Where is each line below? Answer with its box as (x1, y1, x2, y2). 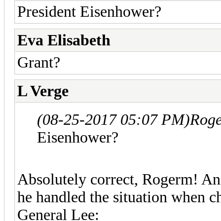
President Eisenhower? (17, 2, 161, 20)
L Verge (17, 82, 69, 100)
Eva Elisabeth (17, 31, 110, 49)
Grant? (17, 53, 60, 71)
